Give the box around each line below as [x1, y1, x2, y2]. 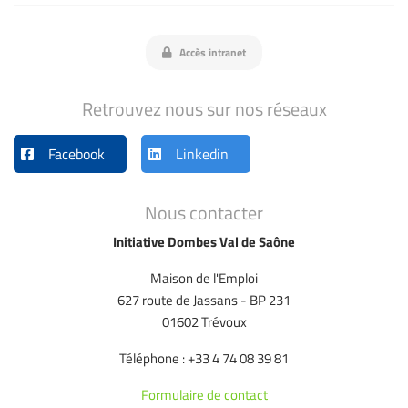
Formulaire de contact [140, 384, 268, 406]
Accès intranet [177, 43, 246, 61]
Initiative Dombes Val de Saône [113, 231, 295, 253]
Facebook [48, 143, 105, 166]
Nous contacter [145, 199, 263, 228]
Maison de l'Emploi [150, 268, 258, 290]
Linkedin [176, 143, 229, 166]
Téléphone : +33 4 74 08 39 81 [119, 348, 289, 370]
